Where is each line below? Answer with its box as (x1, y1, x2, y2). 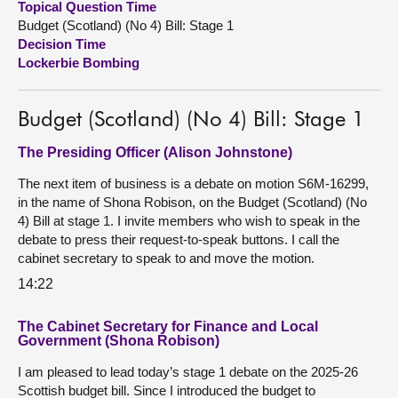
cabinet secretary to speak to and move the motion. (18, 251, 314, 266)
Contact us (18, 76, 92, 92)
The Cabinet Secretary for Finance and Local (18, 318, 318, 334)
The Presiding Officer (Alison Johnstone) (18, 145, 292, 160)
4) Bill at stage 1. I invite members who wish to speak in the (18, 213, 360, 228)
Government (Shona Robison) (18, 332, 219, 348)
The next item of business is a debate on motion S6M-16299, (18, 176, 369, 191)
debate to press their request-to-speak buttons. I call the (18, 232, 339, 247)
